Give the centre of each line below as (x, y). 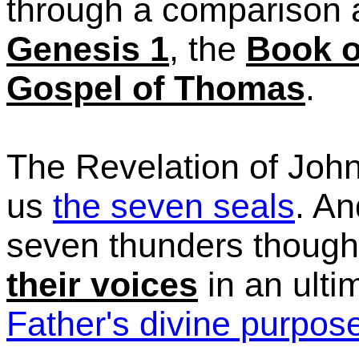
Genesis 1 (88, 49)
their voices (102, 284)
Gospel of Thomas (156, 88)
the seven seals (174, 206)
